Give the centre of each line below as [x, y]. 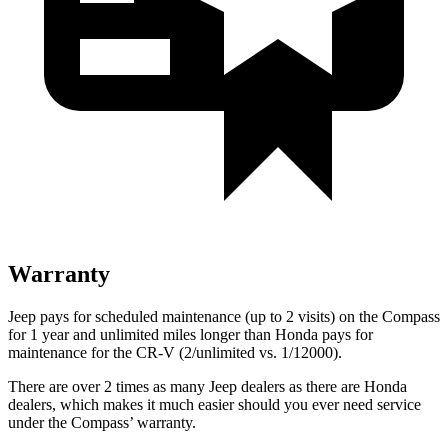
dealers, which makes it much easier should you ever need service [214, 404]
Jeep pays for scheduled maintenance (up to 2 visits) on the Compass [224, 316]
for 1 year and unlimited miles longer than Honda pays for [190, 334]
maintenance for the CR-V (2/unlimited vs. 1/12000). [175, 352]
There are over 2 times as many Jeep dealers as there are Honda [207, 386]
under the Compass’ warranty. [102, 422]
